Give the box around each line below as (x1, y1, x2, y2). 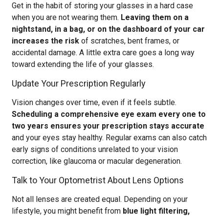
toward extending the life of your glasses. (12, 60, 154, 69)
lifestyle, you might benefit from (12, 206, 123, 216)
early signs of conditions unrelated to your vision (12, 145, 178, 154)
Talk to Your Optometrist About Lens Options (12, 175, 184, 185)
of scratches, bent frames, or (79, 36, 179, 45)
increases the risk (12, 36, 79, 45)
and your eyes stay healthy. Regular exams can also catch (12, 133, 207, 142)
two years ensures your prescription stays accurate (12, 121, 204, 131)
